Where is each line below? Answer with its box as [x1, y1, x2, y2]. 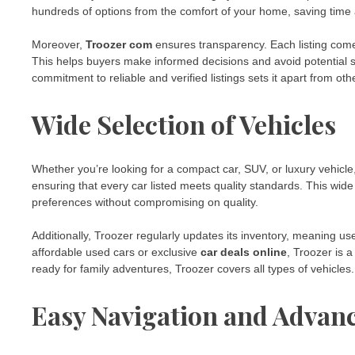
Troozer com [86, 38, 152, 52]
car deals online [200, 246, 287, 259]
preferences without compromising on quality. [32, 196, 258, 209]
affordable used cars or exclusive [32, 246, 200, 259]
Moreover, [32, 38, 86, 52]
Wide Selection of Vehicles [32, 106, 336, 141]
